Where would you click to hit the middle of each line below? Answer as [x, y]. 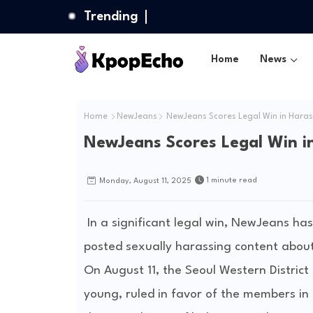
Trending [111, 16]
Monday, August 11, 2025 [145, 182]
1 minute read [231, 180]
